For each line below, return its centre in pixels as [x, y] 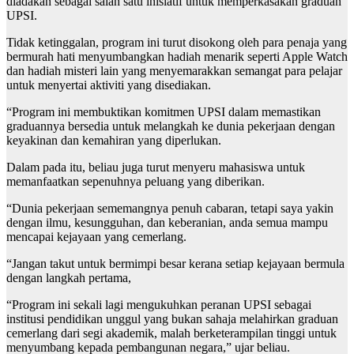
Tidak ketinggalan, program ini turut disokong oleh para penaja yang [177, 43]
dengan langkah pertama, [69, 278]
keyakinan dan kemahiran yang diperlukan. [114, 141]
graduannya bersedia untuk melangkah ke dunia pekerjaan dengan [171, 126]
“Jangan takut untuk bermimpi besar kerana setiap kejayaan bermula [175, 264]
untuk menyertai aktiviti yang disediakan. [109, 85]
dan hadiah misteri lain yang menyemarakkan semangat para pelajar [174, 71]
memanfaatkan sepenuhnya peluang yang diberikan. [136, 182]
